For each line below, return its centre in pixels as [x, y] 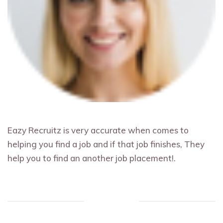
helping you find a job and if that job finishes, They [106, 144]
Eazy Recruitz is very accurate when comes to [98, 130]
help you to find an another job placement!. [92, 158]
